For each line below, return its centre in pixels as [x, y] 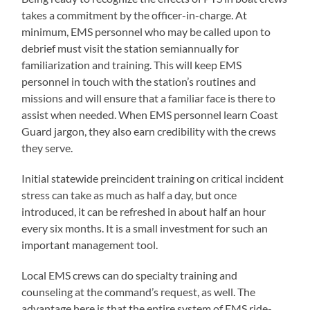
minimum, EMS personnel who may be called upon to [146, 31]
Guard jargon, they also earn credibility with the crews [149, 131]
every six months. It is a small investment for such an [145, 228]
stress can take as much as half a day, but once [129, 195]
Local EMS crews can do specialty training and [130, 275]
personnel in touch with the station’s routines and [139, 81]
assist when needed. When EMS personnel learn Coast [150, 115]
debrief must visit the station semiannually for [130, 48]
